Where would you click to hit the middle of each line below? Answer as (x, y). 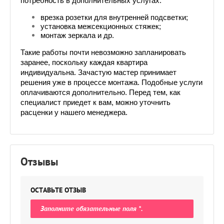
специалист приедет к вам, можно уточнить (95, 102)
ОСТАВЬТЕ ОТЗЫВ (58, 190)
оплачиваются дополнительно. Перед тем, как (100, 92)
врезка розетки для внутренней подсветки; (114, 17)
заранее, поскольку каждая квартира (84, 62)
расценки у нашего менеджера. (74, 112)
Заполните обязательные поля (89, 208)
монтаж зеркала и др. (77, 35)
